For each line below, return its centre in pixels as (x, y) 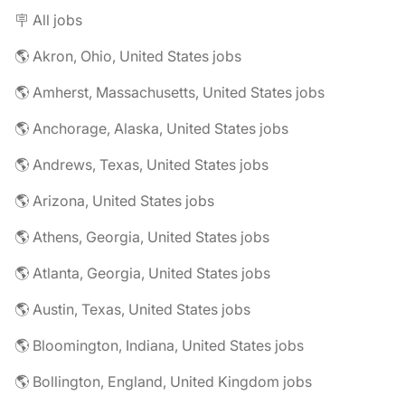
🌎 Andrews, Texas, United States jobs (141, 165)
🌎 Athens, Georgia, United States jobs (142, 237)
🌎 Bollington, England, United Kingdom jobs (163, 381)
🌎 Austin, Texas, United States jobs (132, 309)
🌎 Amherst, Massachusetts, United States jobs (170, 92)
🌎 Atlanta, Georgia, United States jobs (142, 273)
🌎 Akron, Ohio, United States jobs (128, 56)
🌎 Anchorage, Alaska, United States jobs (151, 128)
